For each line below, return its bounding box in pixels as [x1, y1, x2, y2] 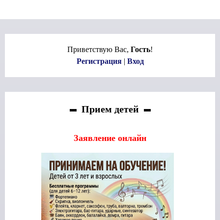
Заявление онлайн [74, 133, 146, 143]
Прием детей [81, 104, 139, 114]
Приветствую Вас [67, 45, 127, 54]
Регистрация [76, 57, 122, 65]
